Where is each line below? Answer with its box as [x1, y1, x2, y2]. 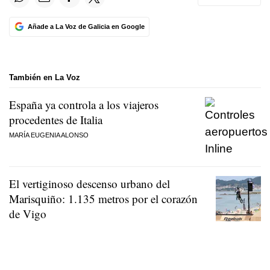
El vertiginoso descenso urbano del [9, 176, 170, 192]
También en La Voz [9, 72, 80, 82]
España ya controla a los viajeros [9, 97, 159, 113]
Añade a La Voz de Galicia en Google [27, 22, 145, 30]
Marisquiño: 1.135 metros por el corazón [9, 191, 198, 207]
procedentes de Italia [9, 112, 102, 128]
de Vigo [9, 206, 46, 222]
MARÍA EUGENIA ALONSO [9, 131, 89, 139]
